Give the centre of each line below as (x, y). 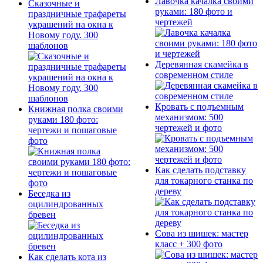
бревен (42, 214)
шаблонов (48, 45)
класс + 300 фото (189, 244)
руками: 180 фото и (194, 11)
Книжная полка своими (76, 109)
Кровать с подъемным (199, 106)
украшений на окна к (71, 24)
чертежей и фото (188, 127)
